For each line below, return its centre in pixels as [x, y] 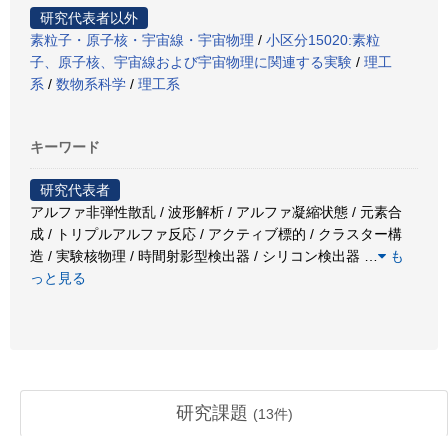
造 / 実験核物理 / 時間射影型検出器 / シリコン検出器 [197, 256]
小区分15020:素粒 [323, 40]
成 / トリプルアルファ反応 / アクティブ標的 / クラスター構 [216, 234]
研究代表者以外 [89, 18]
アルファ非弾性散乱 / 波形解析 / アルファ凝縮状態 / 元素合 [216, 212]
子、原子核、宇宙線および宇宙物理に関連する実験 [191, 62]
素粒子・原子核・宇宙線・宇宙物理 [142, 40]
